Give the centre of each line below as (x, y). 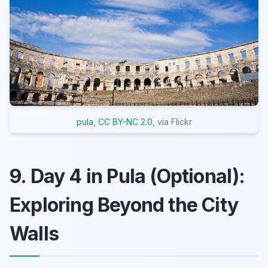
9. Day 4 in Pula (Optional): (127, 176)
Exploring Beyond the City (124, 205)
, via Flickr (172, 121)
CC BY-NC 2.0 (125, 121)
